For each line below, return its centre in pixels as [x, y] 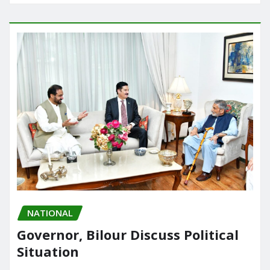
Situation [48, 252]
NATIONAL [50, 212]
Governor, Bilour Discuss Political [128, 235]
